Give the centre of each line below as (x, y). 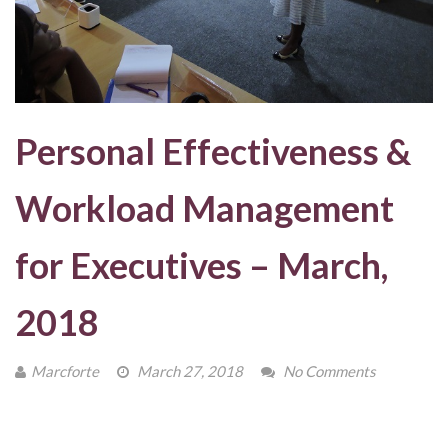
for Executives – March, (201, 264)
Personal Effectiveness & (213, 150)
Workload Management (204, 207)
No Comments (329, 370)
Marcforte (65, 370)
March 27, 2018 (188, 370)
